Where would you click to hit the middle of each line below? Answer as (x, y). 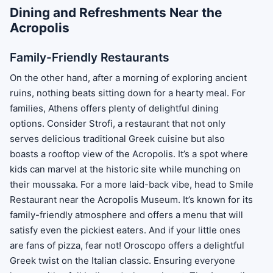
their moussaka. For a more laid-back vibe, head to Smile (132, 185)
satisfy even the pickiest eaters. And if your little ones (125, 230)
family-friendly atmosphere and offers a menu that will (126, 215)
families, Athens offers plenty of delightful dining (114, 108)
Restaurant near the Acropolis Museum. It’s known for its (131, 200)
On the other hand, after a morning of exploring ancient (128, 78)
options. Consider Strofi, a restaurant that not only (118, 124)
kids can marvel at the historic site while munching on (125, 169)
